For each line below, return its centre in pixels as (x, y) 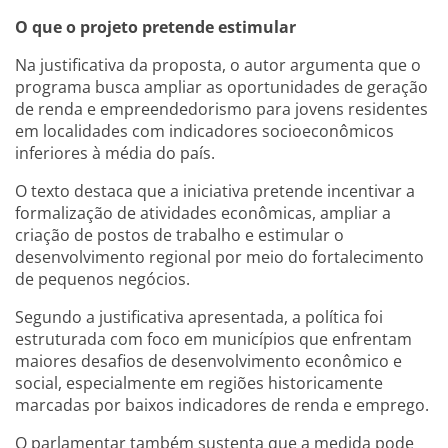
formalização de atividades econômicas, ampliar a (203, 212)
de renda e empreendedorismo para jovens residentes (221, 108)
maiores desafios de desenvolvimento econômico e (208, 360)
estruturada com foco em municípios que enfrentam (213, 338)
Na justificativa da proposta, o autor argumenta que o (218, 64)
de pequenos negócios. (102, 278)
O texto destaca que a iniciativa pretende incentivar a (215, 190)
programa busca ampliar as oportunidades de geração (221, 86)
